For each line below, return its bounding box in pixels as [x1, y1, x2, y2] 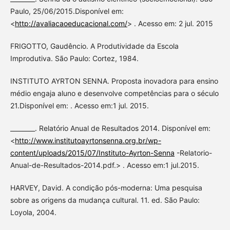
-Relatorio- [174, 148, 212, 158]
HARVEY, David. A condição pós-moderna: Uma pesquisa [10, 183, 202, 193]
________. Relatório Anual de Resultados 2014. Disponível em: [10, 124, 210, 133]
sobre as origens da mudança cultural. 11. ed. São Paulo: [10, 196, 200, 205]
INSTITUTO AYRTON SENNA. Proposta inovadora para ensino [10, 76, 218, 86]
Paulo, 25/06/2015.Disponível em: [10, 7, 124, 16]
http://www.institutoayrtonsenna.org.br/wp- [14, 136, 161, 145]
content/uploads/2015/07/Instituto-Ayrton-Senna [10, 148, 175, 158]
